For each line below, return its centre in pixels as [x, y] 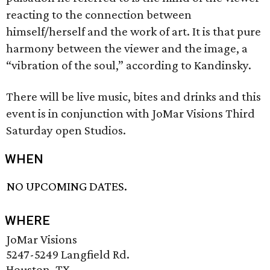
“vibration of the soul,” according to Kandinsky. [129, 65]
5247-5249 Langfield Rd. [68, 255]
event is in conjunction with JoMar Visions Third [130, 113]
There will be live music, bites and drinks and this [133, 96]
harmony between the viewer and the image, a [127, 48]
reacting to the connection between [99, 14]
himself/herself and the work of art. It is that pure [133, 31]
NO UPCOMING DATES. [67, 187]
